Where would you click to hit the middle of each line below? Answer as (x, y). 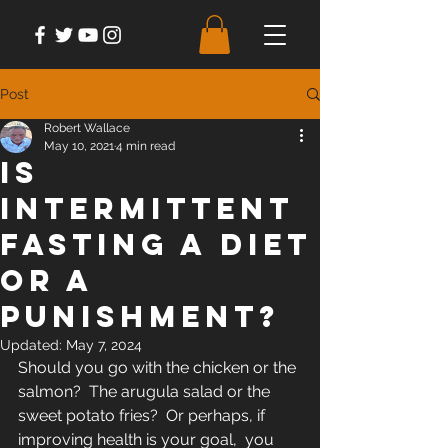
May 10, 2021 (79, 146)
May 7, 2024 (104, 345)
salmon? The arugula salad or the (146, 392)
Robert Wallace (87, 128)
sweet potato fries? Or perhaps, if (143, 416)
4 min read (145, 146)
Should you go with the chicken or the (159, 368)
